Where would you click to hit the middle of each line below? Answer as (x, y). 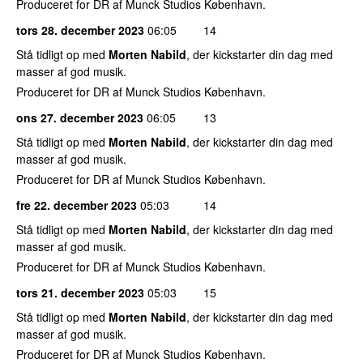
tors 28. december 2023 (80, 30)
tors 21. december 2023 (80, 292)
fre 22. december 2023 (77, 205)
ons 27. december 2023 (80, 117)
